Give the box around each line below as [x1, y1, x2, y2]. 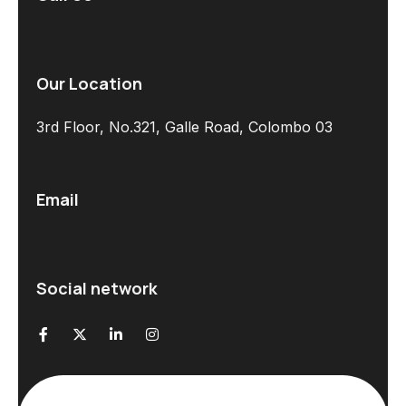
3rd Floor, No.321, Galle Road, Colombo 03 [36, 117, 333, 136]
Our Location [36, 72, 142, 94]
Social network [36, 276, 158, 299]
